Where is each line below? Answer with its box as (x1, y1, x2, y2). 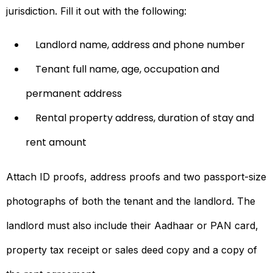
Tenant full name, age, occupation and (35, 62, 219, 76)
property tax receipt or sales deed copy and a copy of (6, 243, 257, 256)
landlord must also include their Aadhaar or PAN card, (6, 219, 258, 232)
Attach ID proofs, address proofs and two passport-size (6, 170, 266, 183)
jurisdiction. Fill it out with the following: (6, 4, 186, 17)
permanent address (26, 86, 122, 101)
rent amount (26, 135, 87, 149)
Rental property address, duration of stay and (35, 110, 254, 125)
